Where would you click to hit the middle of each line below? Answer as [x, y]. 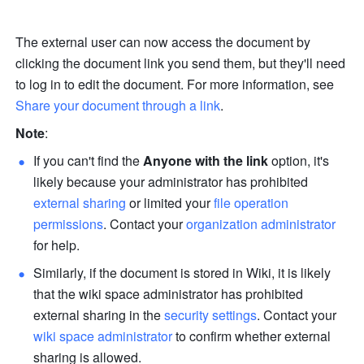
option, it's [301, 160]
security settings [211, 314]
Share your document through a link [118, 105]
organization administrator [261, 223]
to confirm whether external [252, 336]
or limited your [170, 202]
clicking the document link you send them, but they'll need [181, 63]
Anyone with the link [208, 160]
